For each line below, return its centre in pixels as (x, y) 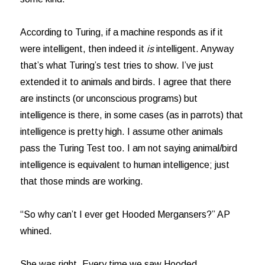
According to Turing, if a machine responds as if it (122, 33)
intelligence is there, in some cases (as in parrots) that (132, 115)
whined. (36, 231)
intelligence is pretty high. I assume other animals (122, 132)
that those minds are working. (82, 182)
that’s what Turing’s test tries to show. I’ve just (117, 66)
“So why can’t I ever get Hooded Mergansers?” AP (125, 215)
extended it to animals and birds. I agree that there (126, 82)
